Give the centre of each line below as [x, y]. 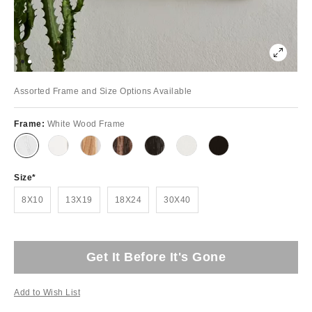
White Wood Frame [86, 124]
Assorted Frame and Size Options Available [103, 91]
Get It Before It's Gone [156, 257]
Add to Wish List [47, 292]
